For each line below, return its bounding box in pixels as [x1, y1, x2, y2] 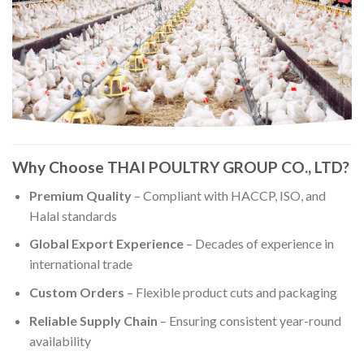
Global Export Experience [28, 236, 184, 252]
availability [28, 332, 91, 349]
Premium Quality [28, 187, 132, 203]
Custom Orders [28, 284, 124, 300]
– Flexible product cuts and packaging [123, 284, 337, 300]
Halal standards [28, 207, 117, 223]
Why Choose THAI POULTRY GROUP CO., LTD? [12, 158, 349, 177]
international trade [28, 256, 132, 272]
